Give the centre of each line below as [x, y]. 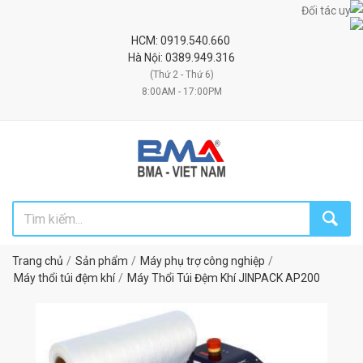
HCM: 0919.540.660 [181, 41]
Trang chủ [38, 261]
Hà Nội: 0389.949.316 [181, 58]
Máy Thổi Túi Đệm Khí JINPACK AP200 [224, 278]
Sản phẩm [102, 261]
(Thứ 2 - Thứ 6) [181, 75]
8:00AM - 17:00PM [181, 92]
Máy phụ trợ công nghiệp [203, 261]
